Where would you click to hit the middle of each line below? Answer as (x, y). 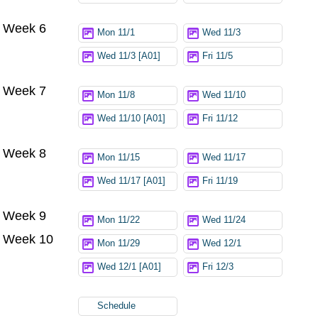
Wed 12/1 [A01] (130, 267)
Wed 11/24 (224, 220)
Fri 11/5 (218, 56)
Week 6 (25, 28)
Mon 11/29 (119, 243)
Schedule (117, 306)
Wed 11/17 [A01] (132, 181)
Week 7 (25, 91)
